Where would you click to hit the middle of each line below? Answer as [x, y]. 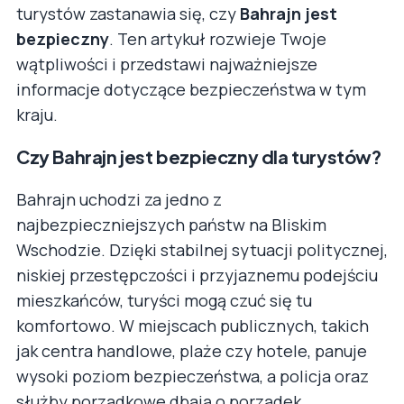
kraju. [37, 114]
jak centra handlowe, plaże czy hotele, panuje [192, 350]
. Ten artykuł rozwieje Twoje [218, 38]
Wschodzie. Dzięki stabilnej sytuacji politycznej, [202, 249]
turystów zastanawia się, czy [128, 13]
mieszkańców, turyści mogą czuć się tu [164, 300]
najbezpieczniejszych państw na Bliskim [171, 224]
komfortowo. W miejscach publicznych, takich [193, 325]
